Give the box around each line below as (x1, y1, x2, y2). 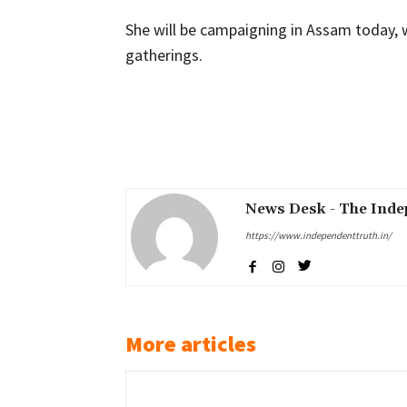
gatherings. (125, 44, 203, 65)
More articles (125, 329, 256, 358)
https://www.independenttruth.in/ (245, 228, 392, 242)
